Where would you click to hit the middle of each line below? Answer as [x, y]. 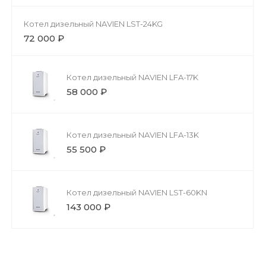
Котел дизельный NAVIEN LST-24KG [93, 23]
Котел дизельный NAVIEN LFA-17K [132, 77]
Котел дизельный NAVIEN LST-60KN [137, 192]
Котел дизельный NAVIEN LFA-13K [133, 134]
